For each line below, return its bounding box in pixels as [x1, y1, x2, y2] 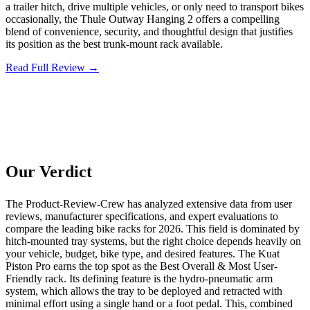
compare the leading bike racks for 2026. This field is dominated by [6, 222, 300, 235]
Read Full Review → [6, 61, 99, 73]
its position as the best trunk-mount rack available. [6, 37, 223, 50]
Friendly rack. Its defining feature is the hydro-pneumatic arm [6, 272, 273, 284]
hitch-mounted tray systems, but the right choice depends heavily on [6, 235, 301, 247]
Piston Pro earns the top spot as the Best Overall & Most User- [6, 259, 277, 272]
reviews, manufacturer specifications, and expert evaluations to [6, 210, 278, 222]
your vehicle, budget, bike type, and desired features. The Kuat [6, 247, 280, 259]
